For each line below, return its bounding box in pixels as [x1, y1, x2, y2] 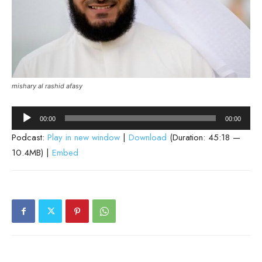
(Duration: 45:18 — [167, 131, 240, 144]
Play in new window [47, 131, 120, 144]
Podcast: [12, 131, 47, 144]
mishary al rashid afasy [12, 82, 82, 91]
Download [129, 131, 167, 144]
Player [11, 122, 34, 136]
